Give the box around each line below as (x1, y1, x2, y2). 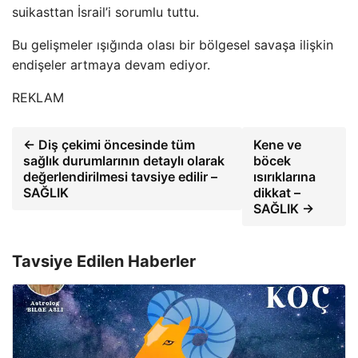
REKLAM (12, 89, 64, 106)
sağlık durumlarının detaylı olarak (23, 153, 225, 169)
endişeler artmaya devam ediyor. (12, 57, 210, 74)
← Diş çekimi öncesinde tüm (23, 137, 195, 153)
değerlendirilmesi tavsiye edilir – (23, 169, 217, 185)
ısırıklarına (253, 169, 316, 185)
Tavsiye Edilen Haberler (12, 252, 196, 272)
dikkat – (253, 185, 301, 201)
